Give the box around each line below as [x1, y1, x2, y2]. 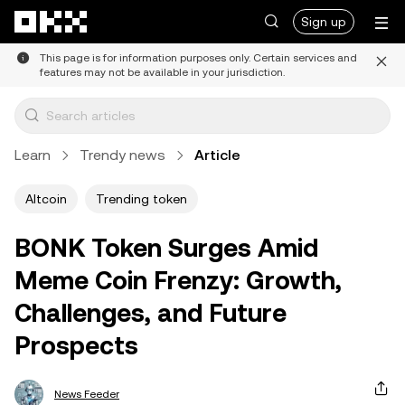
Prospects [14, 331, 138, 360]
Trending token [96, 192, 187, 206]
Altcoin [25, 192, 67, 206]
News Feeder [54, 388, 119, 400]
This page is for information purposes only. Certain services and [40, 52, 357, 64]
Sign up [301, 14, 346, 29]
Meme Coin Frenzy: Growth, [14, 266, 342, 295]
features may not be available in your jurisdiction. [40, 66, 285, 79]
